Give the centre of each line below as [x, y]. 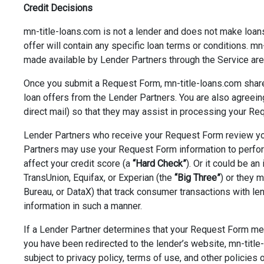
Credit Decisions [58, 8]
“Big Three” [197, 178]
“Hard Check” [159, 164]
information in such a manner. [83, 206]
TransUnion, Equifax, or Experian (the [99, 178]
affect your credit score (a [78, 164]
